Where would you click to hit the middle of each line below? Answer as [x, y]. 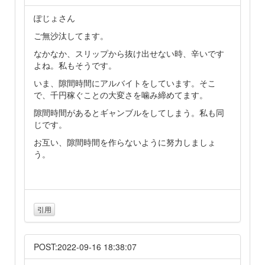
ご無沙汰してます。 [71, 36]
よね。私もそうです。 [75, 65]
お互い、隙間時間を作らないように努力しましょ [125, 142]
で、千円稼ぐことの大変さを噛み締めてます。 [121, 95]
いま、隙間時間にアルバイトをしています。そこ [125, 83]
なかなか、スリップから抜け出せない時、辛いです [129, 54]
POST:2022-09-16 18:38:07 [85, 246]
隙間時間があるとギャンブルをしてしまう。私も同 [129, 113]
